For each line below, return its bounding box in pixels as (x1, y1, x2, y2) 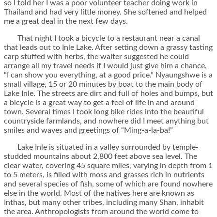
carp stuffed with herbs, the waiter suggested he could (4, 53, 189, 61)
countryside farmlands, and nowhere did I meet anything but (4, 117, 209, 125)
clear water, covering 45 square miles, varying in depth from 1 (4, 162, 213, 170)
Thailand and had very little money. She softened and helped (4, 8, 207, 16)
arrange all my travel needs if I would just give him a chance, (4, 62, 207, 70)
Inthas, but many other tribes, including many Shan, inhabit (4, 199, 204, 207)
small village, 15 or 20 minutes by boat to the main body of (4, 80, 202, 89)
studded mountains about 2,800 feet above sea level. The (4, 153, 197, 161)
